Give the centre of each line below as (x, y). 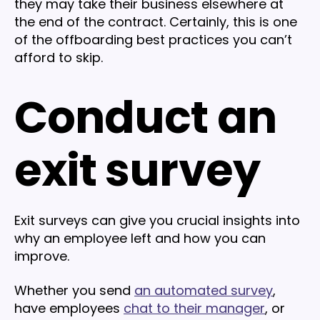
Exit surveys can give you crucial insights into (157, 221)
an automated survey (204, 290)
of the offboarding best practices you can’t (153, 40)
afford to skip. (59, 58)
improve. (44, 256)
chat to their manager (194, 308)
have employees (69, 308)
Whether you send (74, 290)
